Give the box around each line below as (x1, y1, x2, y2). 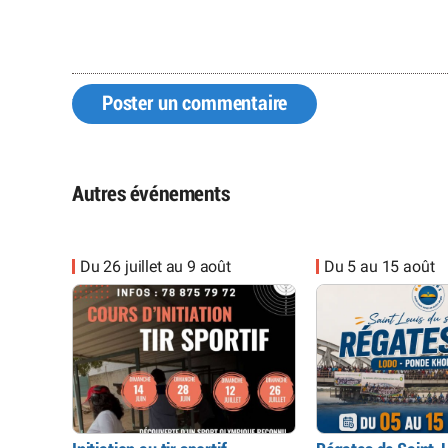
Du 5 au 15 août (324, 257, 435, 277)
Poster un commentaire (102, 93, 288, 115)
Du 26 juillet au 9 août (80, 257, 231, 277)
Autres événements (72, 182, 230, 205)
